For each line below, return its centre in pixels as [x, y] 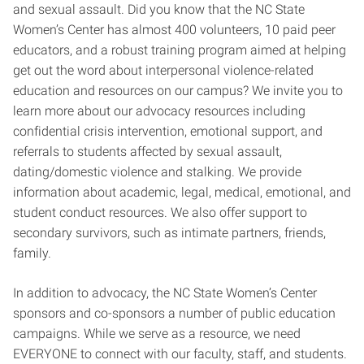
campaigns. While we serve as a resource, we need [157, 333]
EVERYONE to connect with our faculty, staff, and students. [180, 353]
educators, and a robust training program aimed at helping [180, 50]
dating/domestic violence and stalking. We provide [157, 171]
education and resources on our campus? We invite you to [178, 90]
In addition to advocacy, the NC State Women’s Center [165, 292]
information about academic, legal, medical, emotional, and [182, 192]
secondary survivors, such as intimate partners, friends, [169, 232]
